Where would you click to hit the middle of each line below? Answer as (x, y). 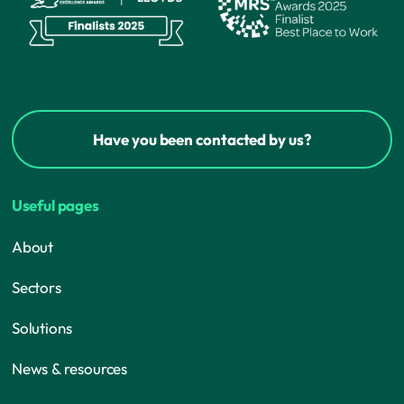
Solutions (41, 328)
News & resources (69, 369)
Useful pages (55, 206)
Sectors (37, 288)
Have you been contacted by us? (202, 140)
